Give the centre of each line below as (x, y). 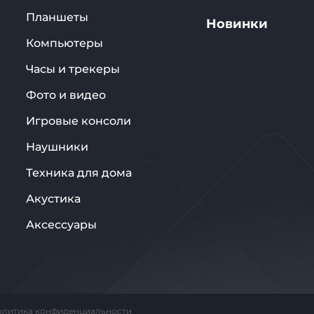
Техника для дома (79, 173)
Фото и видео (66, 95)
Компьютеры (64, 43)
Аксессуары (61, 225)
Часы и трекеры (73, 69)
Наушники (57, 147)
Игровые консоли (78, 121)
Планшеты (57, 17)
